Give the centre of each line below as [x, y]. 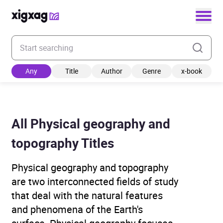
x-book [191, 71]
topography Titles [63, 143]
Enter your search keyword [57, 41]
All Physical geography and [91, 124]
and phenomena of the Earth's [77, 209]
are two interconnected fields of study [95, 181]
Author [111, 71]
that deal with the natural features [87, 195]
